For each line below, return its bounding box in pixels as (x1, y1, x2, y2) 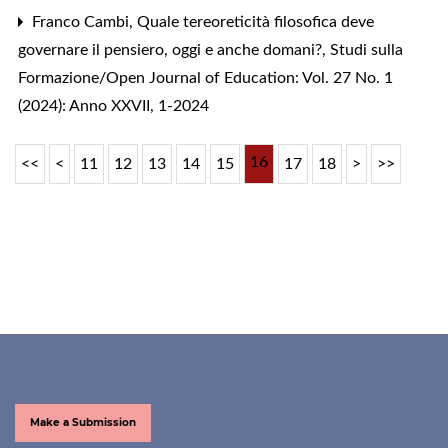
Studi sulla (330, 41, 403, 58)
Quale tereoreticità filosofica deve (137, 13, 374, 30)
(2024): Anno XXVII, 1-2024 (18, 97, 209, 114)
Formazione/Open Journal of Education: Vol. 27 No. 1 (18, 69, 393, 86)
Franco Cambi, (28, 13, 137, 30)
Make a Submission (30, 415, 136, 429)
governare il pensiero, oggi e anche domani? (18, 41, 326, 58)
